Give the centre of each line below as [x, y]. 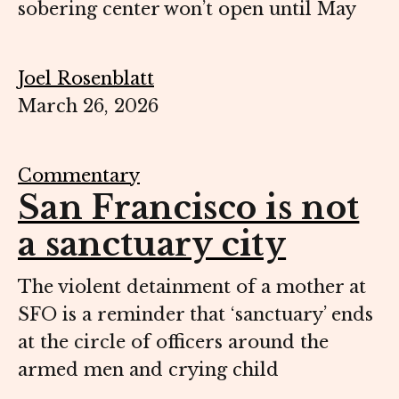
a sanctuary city [152, 245]
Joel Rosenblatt [86, 79]
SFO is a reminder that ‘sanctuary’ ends [195, 315]
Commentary [79, 176]
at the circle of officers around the [173, 342]
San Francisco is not [189, 208]
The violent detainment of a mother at [192, 287]
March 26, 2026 [88, 106]
